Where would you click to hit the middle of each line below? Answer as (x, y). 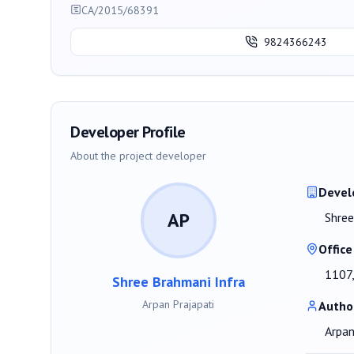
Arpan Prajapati (179, 304)
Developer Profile (128, 132)
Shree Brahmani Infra (178, 281)
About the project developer (138, 155)
